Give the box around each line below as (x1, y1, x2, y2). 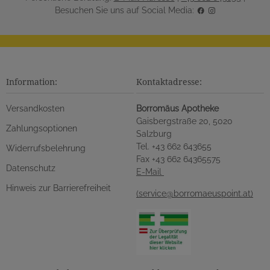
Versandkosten (6, 104, 64, 113)
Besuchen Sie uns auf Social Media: (54, 5, 196, 15)
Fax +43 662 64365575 (136, 154, 221, 164)
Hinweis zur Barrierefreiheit (6, 183, 111, 193)
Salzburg (136, 129, 172, 139)
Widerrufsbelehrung (6, 143, 86, 153)
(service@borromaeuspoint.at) (136, 189, 253, 198)
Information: (6, 76, 57, 87)
